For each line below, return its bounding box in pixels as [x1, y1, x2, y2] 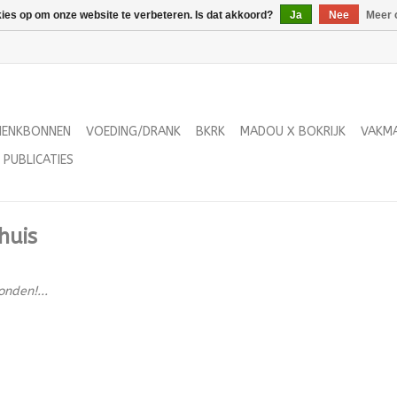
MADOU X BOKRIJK [240, 124, 346, 139]
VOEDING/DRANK [86, 124, 181, 139]
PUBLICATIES [4, 152, 74, 167]
